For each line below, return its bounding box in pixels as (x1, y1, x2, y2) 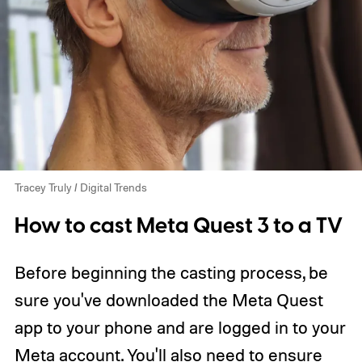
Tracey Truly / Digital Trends (14, 180, 147, 195)
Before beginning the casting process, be (14, 261, 328, 283)
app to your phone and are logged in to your (14, 316, 346, 338)
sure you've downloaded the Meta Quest (14, 288, 323, 310)
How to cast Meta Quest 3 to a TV (14, 211, 343, 242)
